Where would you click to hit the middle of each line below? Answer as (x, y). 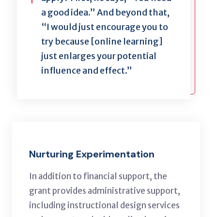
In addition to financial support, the (98, 176)
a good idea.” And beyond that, (105, 12)
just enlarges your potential (99, 56)
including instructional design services (104, 205)
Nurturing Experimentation (92, 154)
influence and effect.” (87, 70)
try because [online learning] (102, 41)
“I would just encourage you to (105, 27)
